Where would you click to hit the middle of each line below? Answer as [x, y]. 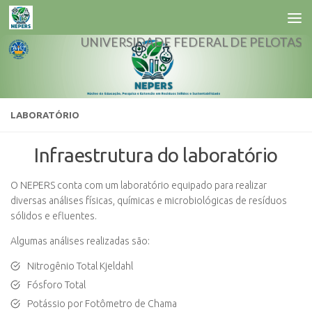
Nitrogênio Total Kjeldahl [80, 266]
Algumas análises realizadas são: [80, 241]
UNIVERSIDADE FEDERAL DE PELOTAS [191, 42]
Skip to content [59, 19]
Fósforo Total [57, 285]
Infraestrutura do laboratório [156, 155]
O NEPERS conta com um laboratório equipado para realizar [139, 185]
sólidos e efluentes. [54, 216]
